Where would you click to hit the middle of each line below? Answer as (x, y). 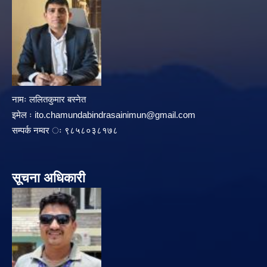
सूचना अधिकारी (49, 178)
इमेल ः (23, 115)
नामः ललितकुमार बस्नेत (49, 100)
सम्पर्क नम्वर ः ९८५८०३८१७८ (65, 131)
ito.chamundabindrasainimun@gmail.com (115, 115)
